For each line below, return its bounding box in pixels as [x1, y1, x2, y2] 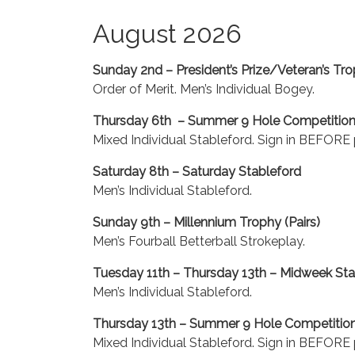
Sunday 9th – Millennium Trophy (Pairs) [93, 215, 320, 230]
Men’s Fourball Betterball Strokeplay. [93, 234, 305, 249]
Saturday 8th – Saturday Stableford [93, 164, 301, 179]
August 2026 [93, 19, 242, 48]
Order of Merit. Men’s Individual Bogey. [93, 82, 315, 97]
